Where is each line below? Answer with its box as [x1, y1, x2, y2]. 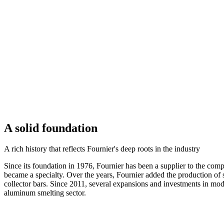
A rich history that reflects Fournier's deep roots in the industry [4, 144, 200, 153]
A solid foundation [4, 121, 97, 134]
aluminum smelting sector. [4, 188, 86, 197]
